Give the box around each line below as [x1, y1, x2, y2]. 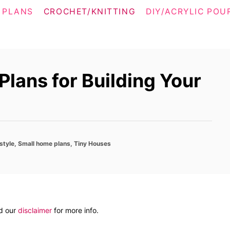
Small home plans [18, 140, 70, 147]
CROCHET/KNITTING [43, 7, 136, 16]
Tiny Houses [74, 140, 111, 147]
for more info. [52, 206, 99, 215]
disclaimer [18, 206, 52, 215]
